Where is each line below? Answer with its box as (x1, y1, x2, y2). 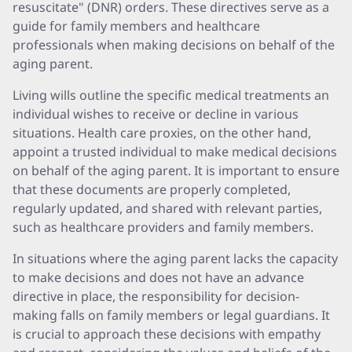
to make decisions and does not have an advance (13, 269, 304, 286)
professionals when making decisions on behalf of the (13, 36, 335, 53)
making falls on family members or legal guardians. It (13, 306, 330, 324)
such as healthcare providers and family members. (13, 218, 313, 236)
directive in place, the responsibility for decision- (13, 288, 299, 305)
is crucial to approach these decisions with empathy (13, 325, 321, 343)
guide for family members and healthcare (13, 17, 260, 35)
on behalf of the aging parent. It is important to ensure (13, 162, 339, 179)
